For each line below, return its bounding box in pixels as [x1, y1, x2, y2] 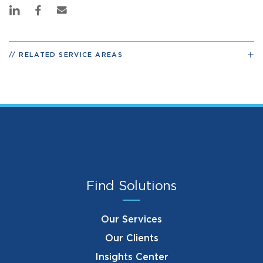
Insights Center [95, 252, 168, 262]
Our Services [101, 214, 162, 224]
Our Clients [104, 233, 159, 243]
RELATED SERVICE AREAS [19, 51, 123, 58]
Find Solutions [86, 179, 177, 193]
